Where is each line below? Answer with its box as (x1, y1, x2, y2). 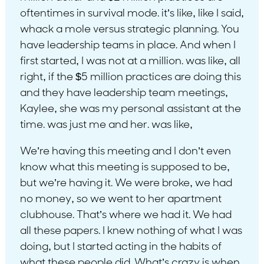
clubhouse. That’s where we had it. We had (19, 209, 232, 221)
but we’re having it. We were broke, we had (19, 177, 232, 189)
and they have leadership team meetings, (19, 87, 228, 99)
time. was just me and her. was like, (19, 119, 193, 131)
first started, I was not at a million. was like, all (19, 55, 240, 67)
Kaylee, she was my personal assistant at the (19, 103, 241, 115)
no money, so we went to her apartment (19, 193, 222, 205)
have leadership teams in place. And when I (19, 39, 236, 51)
